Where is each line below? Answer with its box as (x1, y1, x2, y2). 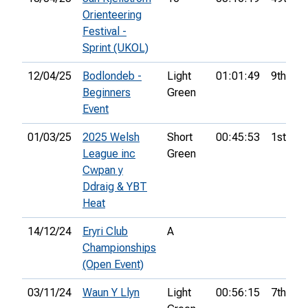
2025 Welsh (82, 131, 140, 144)
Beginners (82, 86, 131, 100)
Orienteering (82, 8, 142, 22)
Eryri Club (82, 225, 128, 239)
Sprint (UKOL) (82, 41, 148, 55)
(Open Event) (82, 258, 144, 272)
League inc (82, 147, 135, 161)
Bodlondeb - (82, 69, 142, 83)
